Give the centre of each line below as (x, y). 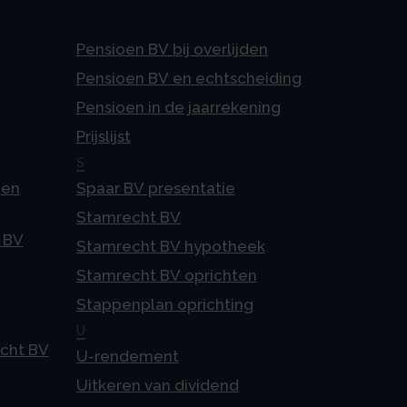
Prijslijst (103, 137)
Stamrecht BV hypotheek (170, 247)
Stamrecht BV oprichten (166, 276)
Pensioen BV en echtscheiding (189, 79)
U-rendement (127, 357)
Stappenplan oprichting (164, 305)
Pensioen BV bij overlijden (172, 50)
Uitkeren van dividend (157, 386)
